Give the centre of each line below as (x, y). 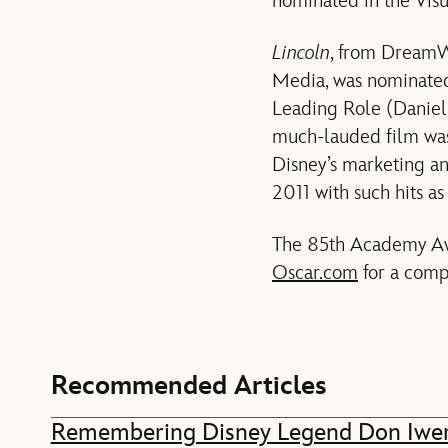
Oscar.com (315, 272)
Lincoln (301, 52)
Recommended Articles (188, 387)
